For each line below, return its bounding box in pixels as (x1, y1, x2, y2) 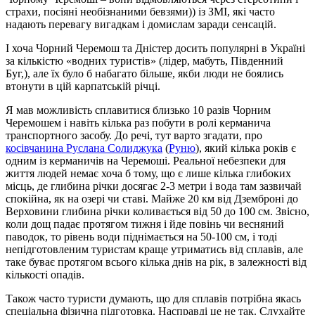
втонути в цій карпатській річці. (6, 80, 160, 93)
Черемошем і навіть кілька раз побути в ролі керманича (6, 117, 271, 129)
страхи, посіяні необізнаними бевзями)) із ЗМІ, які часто (6, 6, 275, 18)
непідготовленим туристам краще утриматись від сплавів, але (6, 243, 303, 256)
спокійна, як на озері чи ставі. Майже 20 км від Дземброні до (6, 193, 298, 205)
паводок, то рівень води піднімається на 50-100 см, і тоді (6, 231, 277, 243)
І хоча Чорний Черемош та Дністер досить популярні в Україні (6, 42, 305, 55)
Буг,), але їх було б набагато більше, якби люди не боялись (6, 67, 283, 80)
